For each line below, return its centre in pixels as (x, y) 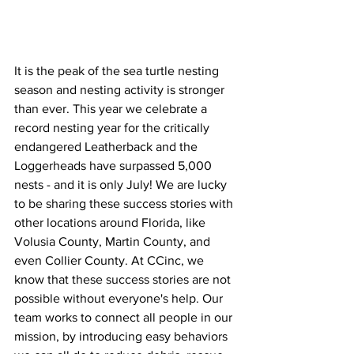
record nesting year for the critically (113, 128)
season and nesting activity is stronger (121, 90)
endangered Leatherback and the (107, 147)
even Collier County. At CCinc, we (111, 261)
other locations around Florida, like (111, 223)
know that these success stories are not (124, 280)
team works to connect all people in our (125, 318)
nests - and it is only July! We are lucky (122, 185)
